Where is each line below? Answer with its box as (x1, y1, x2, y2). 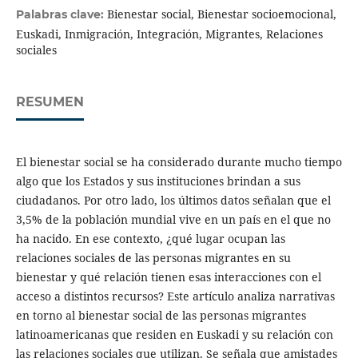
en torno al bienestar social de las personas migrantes (15, 308, 306, 324)
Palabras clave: (15, 7, 107, 22)
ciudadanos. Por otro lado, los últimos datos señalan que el (15, 193, 331, 209)
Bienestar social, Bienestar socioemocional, (106, 6, 336, 22)
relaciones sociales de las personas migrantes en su (15, 250, 291, 266)
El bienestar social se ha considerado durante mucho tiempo (15, 154, 342, 170)
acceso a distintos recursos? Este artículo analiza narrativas (15, 288, 335, 304)
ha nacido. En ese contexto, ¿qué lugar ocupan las (15, 231, 285, 247)
